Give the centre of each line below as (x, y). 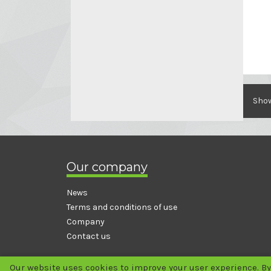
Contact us (89, 236)
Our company (107, 167)
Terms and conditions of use (122, 207)
